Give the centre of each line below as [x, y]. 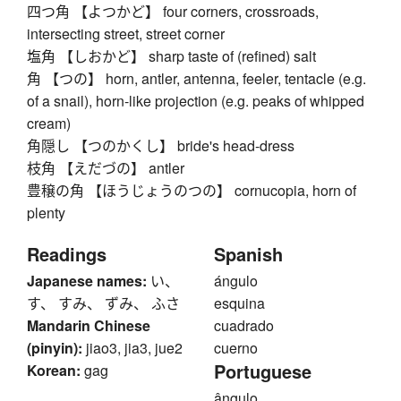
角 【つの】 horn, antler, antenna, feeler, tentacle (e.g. [196, 79]
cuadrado [244, 326]
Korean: [54, 371]
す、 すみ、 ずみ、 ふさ [103, 303]
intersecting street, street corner [126, 34]
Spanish [248, 254]
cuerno [236, 348]
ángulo [236, 281]
